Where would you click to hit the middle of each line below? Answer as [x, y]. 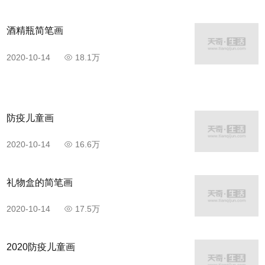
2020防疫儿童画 [41, 247]
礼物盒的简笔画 [40, 182]
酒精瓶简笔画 [35, 31]
